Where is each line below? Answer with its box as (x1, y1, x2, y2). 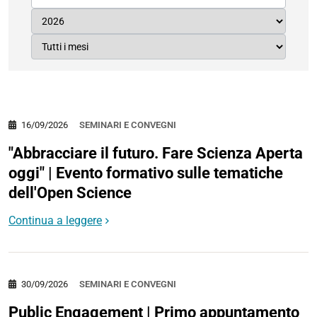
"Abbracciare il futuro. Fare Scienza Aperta (8, 144, 303, 162)
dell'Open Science (8, 184, 132, 202)
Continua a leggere (8, 213, 102, 227)
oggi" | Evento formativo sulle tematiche (8, 164, 283, 182)
